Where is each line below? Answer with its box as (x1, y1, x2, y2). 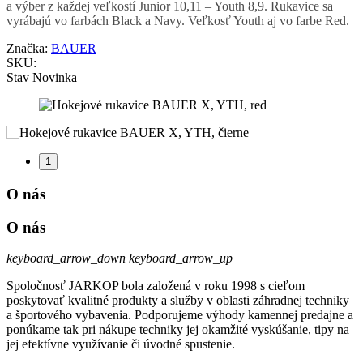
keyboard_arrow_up (129, 251, 233, 266)
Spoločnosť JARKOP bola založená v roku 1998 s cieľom (6, 279, 305, 293)
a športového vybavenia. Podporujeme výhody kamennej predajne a (6, 308, 353, 322)
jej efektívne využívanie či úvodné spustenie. (6, 337, 235, 352)
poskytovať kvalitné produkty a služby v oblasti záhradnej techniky (6, 293, 349, 308)
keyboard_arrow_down (6, 251, 126, 266)
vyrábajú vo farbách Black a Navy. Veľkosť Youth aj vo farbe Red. (6, 14, 349, 28)
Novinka (32, 70, 77, 85)
